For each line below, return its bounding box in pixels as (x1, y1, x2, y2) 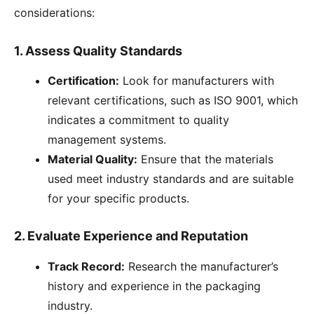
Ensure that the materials (137, 152, 273, 167)
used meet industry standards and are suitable (48, 172, 294, 186)
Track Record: (48, 259, 125, 273)
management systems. (48, 132, 166, 147)
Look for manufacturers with (119, 74, 274, 88)
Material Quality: (48, 152, 137, 167)
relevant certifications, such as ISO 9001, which (48, 93, 298, 108)
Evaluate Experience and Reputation (27, 228, 248, 244)
